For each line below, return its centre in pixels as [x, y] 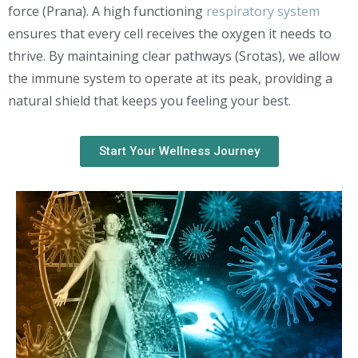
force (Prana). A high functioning [107, 11]
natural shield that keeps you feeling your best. [149, 101]
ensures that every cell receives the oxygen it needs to [170, 34]
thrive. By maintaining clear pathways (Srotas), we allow [174, 56]
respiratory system [263, 11]
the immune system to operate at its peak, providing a [170, 78]
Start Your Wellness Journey [179, 151]
